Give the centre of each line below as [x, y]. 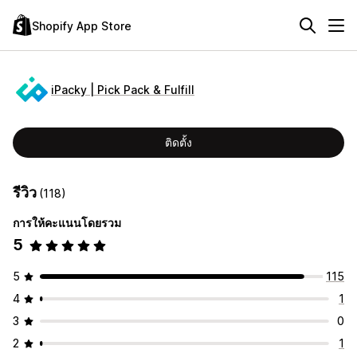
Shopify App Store [82, 25]
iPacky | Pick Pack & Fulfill [123, 89]
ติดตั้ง [178, 142]
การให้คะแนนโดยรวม [67, 223]
